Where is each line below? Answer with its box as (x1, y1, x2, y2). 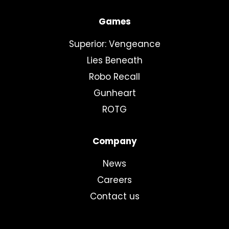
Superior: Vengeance (68, 38, 161, 50)
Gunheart (93, 87, 136, 99)
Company (92, 135, 137, 147)
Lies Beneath (86, 54, 143, 66)
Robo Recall (89, 71, 140, 83)
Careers (97, 174, 132, 186)
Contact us (89, 190, 140, 202)
